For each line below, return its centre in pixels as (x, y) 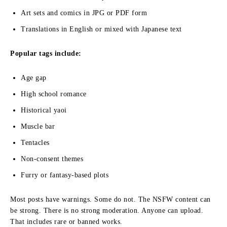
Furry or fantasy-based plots (65, 175)
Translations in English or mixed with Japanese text (101, 29)
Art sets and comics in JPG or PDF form (84, 13)
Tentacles (35, 142)
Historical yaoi (44, 110)
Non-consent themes (52, 159)
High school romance (54, 94)
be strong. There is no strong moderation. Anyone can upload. (107, 210)
